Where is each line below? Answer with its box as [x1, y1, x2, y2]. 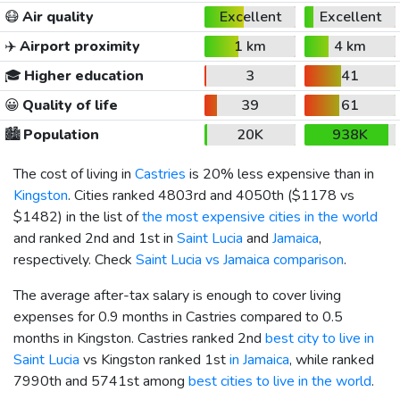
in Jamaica [229, 349, 289, 370]
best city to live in [265, 328, 374, 348]
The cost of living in [13, 163, 135, 184]
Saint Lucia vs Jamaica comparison [136, 249, 344, 270]
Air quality [19, 6, 94, 27]
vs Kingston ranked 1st [79, 349, 229, 370]
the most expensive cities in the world [142, 206, 378, 227]
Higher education [21, 65, 144, 86]
